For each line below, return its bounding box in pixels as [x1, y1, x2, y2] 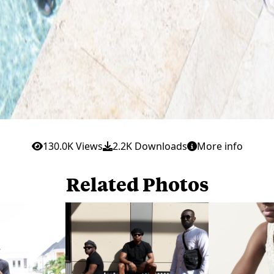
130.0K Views [42, 139, 103, 153]
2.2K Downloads [112, 139, 187, 153]
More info [196, 139, 243, 153]
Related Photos [65, 171, 209, 196]
